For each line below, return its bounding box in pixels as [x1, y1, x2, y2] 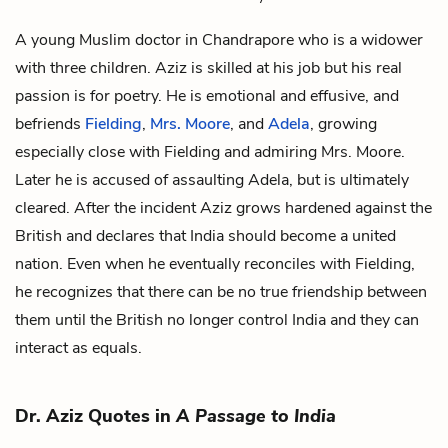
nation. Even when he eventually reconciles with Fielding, [15, 252, 415, 275]
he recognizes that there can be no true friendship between [15, 280, 427, 303]
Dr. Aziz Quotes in [15, 403, 176, 428]
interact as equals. [15, 336, 142, 359]
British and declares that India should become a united [15, 224, 396, 247]
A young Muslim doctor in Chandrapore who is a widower [15, 28, 423, 51]
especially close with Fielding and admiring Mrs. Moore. [15, 140, 405, 163]
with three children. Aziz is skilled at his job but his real [15, 56, 402, 79]
